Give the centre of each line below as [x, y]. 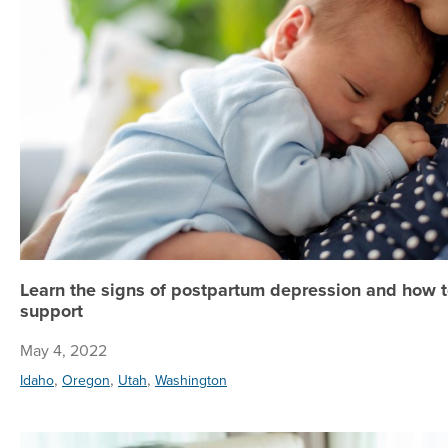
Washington [191, 379]
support [51, 310]
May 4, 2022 [63, 349]
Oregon [86, 379]
